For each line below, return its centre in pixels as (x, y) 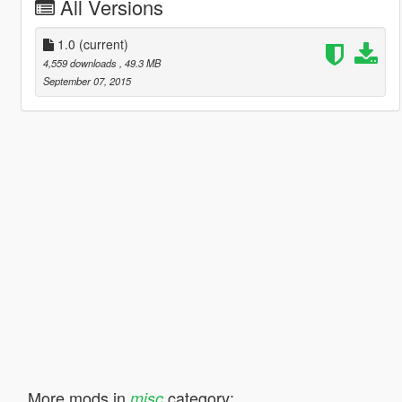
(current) (103, 44)
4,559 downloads (81, 62)
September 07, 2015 (87, 80)
